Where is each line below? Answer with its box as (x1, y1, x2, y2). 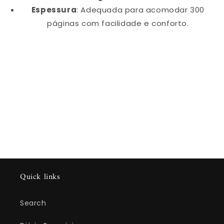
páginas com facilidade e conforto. (47, 17, 189, 28)
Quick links (20, 170, 60, 184)
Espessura (31, 4, 77, 15)
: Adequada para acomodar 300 (76, 4, 205, 15)
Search (20, 198, 46, 208)
